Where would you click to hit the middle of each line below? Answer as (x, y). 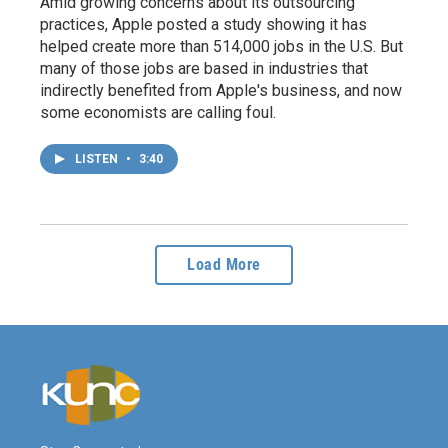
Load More (224, 264)
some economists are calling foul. (158, 112)
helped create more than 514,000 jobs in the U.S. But (221, 46)
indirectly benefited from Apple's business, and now (221, 90)
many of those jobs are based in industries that (204, 68)
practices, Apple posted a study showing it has (203, 24)
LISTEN (98, 158)
